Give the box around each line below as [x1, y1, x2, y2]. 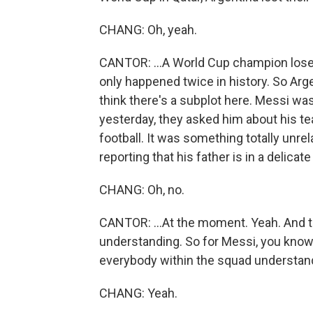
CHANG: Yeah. [99, 286, 177, 301]
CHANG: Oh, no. [99, 182, 184, 198]
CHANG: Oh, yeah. [99, 22, 197, 38]
